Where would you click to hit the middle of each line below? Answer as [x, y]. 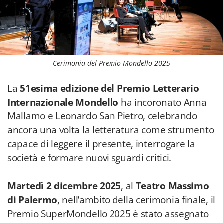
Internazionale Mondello [63, 102]
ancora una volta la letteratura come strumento [111, 130]
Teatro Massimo [172, 186]
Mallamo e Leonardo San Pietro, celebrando [102, 116]
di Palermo [32, 200]
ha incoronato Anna [163, 102]
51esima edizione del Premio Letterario [110, 88]
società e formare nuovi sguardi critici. [90, 158]
